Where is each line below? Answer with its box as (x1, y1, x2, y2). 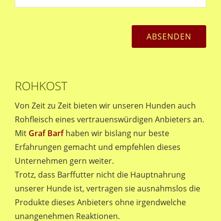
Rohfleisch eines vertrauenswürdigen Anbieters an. (15, 114, 204, 125)
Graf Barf (29, 128, 64, 139)
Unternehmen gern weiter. (15, 155, 114, 166)
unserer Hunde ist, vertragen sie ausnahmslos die (15, 183, 200, 194)
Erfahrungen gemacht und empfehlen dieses (15, 142, 181, 152)
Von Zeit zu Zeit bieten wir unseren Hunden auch (15, 100, 196, 111)
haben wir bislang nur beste (66, 128, 169, 139)
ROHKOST (15, 77, 68, 94)
